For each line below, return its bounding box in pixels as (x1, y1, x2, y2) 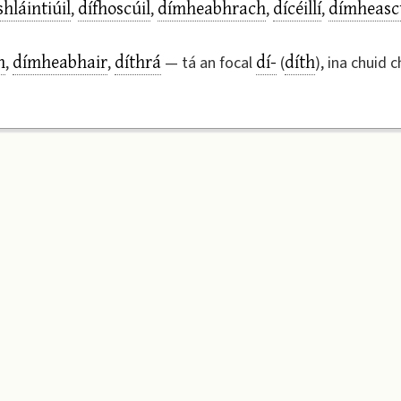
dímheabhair (13, 47, 107, 74)
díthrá (115, 47, 161, 74)
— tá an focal (161, 51, 256, 74)
